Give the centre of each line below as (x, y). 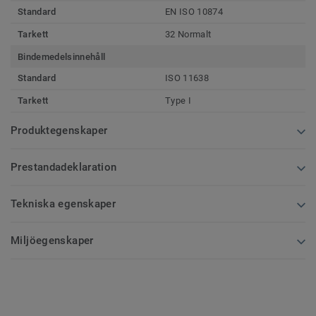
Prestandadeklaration (64, 167)
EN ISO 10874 (194, 11)
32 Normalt (188, 34)
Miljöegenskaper (52, 240)
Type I (178, 100)
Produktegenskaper (59, 130)
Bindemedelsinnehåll (62, 56)
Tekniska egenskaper (63, 203)
